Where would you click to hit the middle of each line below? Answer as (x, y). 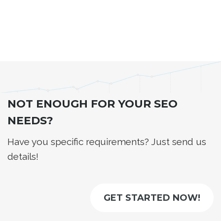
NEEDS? (30, 120)
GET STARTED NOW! (152, 198)
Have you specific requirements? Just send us (107, 141)
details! (23, 156)
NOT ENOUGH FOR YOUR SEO (92, 104)
